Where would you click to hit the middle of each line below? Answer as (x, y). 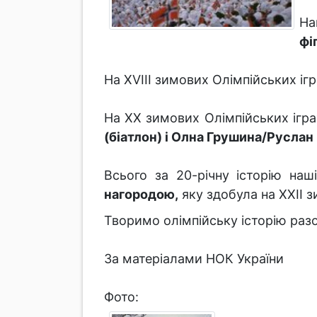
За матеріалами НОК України (194, 259)
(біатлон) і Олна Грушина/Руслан (209, 137)
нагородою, (141, 194)
